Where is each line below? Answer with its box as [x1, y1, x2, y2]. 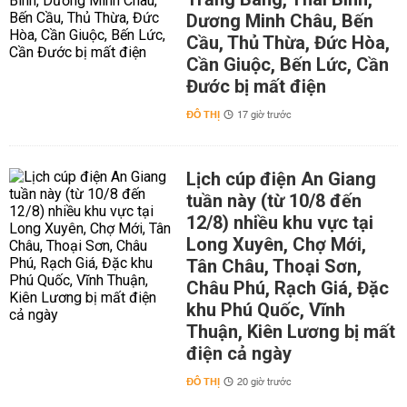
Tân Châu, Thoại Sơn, [185, 255, 362, 277]
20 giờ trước [236, 373, 292, 392]
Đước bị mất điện [185, 75, 326, 97]
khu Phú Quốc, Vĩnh [185, 299, 345, 321]
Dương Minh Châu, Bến [185, 10, 373, 32]
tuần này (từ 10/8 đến [185, 190, 362, 212]
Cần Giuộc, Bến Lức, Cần [185, 54, 389, 75]
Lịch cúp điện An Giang [185, 168, 376, 190]
